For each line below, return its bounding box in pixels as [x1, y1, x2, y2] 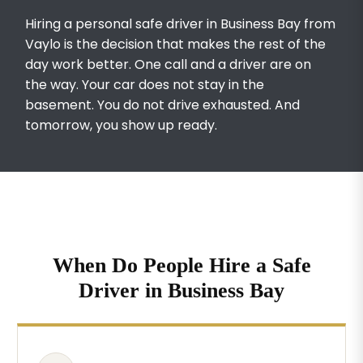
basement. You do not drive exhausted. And [25, 95, 301, 114]
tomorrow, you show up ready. [25, 115, 218, 135]
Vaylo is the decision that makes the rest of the [25, 34, 327, 53]
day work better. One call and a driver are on [25, 54, 312, 74]
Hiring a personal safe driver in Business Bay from [25, 14, 336, 33]
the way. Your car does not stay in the [25, 75, 265, 94]
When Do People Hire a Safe [52, 253, 311, 277]
